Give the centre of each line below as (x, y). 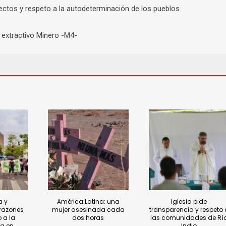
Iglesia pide (189, 201)
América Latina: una (88, 201)
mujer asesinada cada (88, 209)
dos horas (88, 217)
